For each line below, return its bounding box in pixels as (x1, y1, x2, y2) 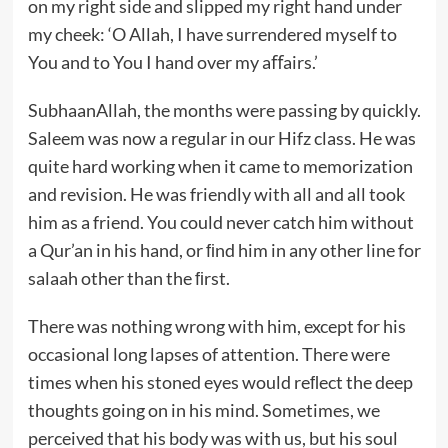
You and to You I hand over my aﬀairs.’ (27, 50, 318, 73)
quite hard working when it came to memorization (27, 154, 413, 177)
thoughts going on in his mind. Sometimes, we (27, 398, 380, 421)
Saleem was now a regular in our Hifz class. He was (27, 126, 416, 149)
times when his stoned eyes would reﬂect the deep (27, 370, 413, 393)
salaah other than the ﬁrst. (27, 266, 230, 289)
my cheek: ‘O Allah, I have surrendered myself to (27, 22, 397, 45)
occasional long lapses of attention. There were (27, 342, 390, 365)
